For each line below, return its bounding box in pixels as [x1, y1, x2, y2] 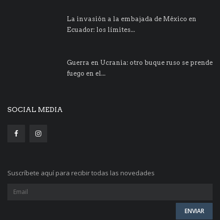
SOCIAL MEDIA [7, 105, 63, 113]
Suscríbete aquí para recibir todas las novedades [7, 168, 155, 177]
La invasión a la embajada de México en [67, 15, 196, 23]
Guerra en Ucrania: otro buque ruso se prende [67, 58, 213, 66]
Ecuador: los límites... [67, 26, 135, 33]
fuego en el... [67, 69, 106, 77]
